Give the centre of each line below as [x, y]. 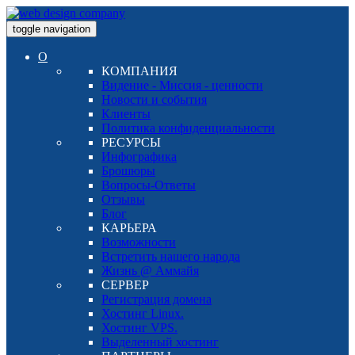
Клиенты [126, 114]
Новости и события [154, 99]
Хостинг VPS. [139, 328]
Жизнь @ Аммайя [150, 271]
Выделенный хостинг [160, 342]
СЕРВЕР [125, 285]
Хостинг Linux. [143, 313]
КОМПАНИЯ [139, 71]
